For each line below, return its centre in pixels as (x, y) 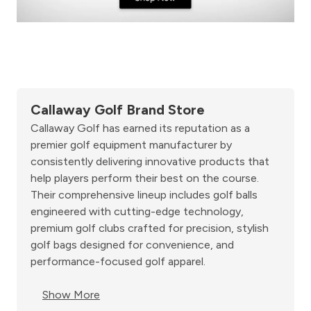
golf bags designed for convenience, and (132, 245)
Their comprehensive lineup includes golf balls (144, 195)
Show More (71, 295)
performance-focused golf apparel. (118, 262)
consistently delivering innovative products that (150, 162)
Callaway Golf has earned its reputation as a (140, 128)
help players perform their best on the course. (145, 178)
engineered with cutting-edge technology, (137, 212)
